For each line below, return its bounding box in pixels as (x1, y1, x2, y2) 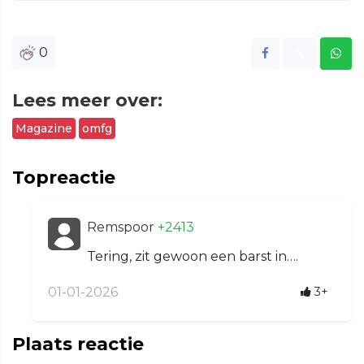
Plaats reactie (12, 332, 144, 355)
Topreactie (12, 166, 115, 188)
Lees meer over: (12, 89, 162, 111)
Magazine (15, 120, 72, 136)
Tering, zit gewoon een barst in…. (87, 248, 298, 264)
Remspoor (87, 219, 158, 235)
